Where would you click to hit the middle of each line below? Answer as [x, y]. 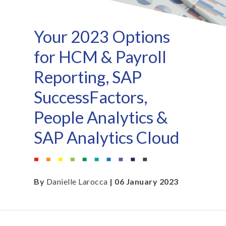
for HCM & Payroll [102, 56]
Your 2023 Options [102, 36]
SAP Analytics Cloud [107, 137]
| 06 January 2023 [143, 182]
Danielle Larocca [77, 182]
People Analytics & [101, 117]
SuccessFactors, [91, 97]
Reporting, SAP [88, 77]
